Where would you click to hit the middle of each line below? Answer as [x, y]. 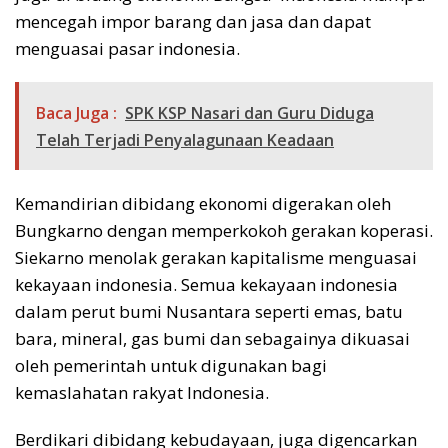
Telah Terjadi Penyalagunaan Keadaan [185, 139]
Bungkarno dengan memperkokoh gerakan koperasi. [224, 230]
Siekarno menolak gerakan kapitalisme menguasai [216, 257]
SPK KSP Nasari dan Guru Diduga [249, 112]
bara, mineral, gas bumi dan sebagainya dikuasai [212, 338]
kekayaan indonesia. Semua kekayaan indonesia [206, 284]
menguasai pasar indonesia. [127, 48]
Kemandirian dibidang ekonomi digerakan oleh [203, 203]
